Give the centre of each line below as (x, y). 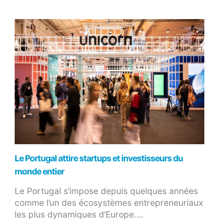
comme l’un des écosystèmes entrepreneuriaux (109, 202)
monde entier (39, 171)
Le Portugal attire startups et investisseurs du (99, 158)
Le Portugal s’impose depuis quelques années (106, 191)
